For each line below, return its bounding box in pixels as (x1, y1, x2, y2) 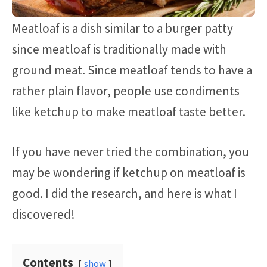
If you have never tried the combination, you (12, 143, 249, 160)
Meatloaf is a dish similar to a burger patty (12, 20, 233, 37)
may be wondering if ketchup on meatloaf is (12, 164, 246, 181)
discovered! (12, 206, 75, 222)
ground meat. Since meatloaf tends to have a (12, 62, 252, 79)
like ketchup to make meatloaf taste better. (12, 104, 246, 120)
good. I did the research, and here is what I (12, 185, 237, 201)
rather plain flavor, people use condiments (12, 83, 240, 100)
